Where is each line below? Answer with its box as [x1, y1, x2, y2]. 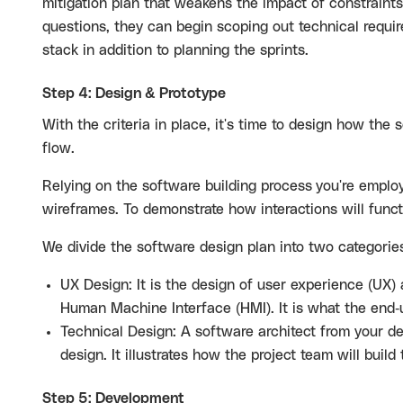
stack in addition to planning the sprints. [42, 43, 313, 58]
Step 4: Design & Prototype [42, 86, 226, 101]
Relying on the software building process [42, 179, 312, 193]
